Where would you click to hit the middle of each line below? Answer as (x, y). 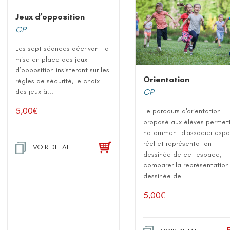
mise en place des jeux (52, 59)
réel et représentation (178, 144)
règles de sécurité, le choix (58, 81)
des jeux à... (35, 91)
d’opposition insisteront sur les (63, 70)
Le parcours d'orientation (182, 111)
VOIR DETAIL (52, 147)
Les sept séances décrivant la (62, 48)
